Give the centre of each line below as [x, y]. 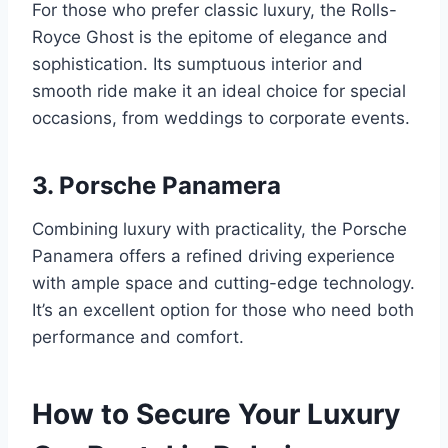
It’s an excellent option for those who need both [223, 309]
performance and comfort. [138, 336]
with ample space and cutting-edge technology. [223, 282]
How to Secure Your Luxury [216, 413]
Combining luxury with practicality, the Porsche [219, 228]
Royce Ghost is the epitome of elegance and [210, 36]
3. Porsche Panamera [156, 185]
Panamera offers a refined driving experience [213, 255]
